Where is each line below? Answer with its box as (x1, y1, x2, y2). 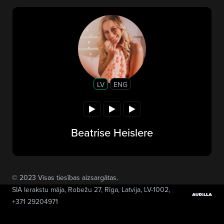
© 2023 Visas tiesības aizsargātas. (12, 172, 118, 182)
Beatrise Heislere (71, 124, 153, 140)
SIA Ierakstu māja (12, 184, 64, 194)
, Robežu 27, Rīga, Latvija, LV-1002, (64, 184, 170, 194)
